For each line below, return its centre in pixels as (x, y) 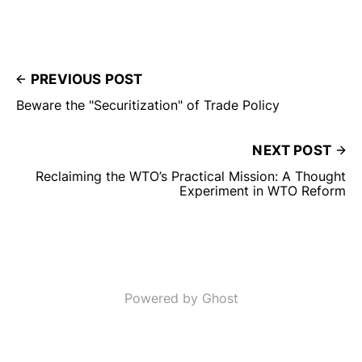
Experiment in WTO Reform (263, 190)
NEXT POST (292, 150)
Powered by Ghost (181, 298)
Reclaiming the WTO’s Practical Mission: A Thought (191, 176)
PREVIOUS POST (87, 79)
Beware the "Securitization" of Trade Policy (148, 105)
